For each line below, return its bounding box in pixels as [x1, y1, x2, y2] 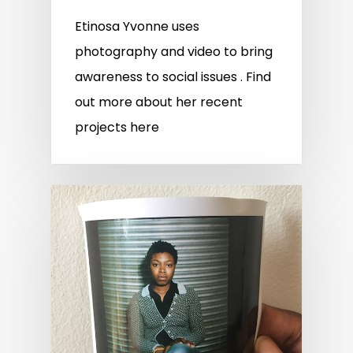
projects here [75, 118, 159, 137]
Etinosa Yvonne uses [75, 17, 199, 36]
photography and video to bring [75, 43, 273, 61]
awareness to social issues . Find [75, 68, 271, 87]
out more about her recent [75, 93, 243, 112]
